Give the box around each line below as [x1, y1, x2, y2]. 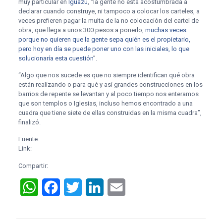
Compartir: [18, 162, 48, 169]
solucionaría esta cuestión [18, 55, 93, 62]
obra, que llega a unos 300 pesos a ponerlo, [18, 26, 145, 34]
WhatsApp [38, 182, 74, 192]
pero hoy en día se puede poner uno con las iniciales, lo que [18, 45, 189, 53]
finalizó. [18, 118, 41, 126]
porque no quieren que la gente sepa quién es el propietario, [18, 36, 190, 43]
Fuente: [18, 135, 42, 143]
